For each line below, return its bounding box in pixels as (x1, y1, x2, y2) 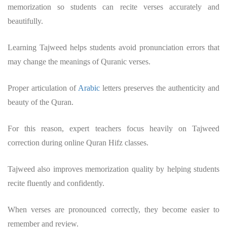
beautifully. (8, 17, 43, 26)
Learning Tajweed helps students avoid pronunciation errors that (8, 43, 219, 52)
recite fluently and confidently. (8, 179, 104, 188)
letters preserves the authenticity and (100, 84, 219, 93)
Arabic (78, 84, 100, 93)
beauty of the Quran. (8, 98, 73, 107)
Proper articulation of (8, 84, 78, 93)
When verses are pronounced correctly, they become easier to (8, 205, 219, 214)
